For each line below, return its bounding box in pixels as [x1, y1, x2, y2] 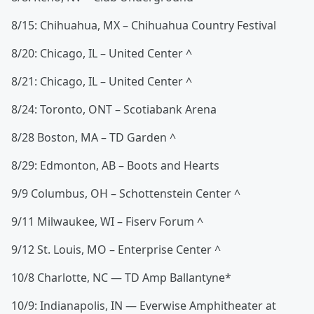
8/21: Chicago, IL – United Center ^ [11, 74, 192, 90]
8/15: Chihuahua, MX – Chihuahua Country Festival [11, 18, 276, 34]
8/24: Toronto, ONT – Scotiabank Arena [11, 102, 217, 118]
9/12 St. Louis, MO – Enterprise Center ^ [11, 242, 221, 258]
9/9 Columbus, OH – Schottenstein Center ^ [11, 186, 240, 202]
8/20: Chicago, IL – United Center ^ [11, 46, 192, 62]
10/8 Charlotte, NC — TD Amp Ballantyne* [11, 270, 231, 286]
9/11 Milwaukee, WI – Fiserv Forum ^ [11, 214, 203, 230]
